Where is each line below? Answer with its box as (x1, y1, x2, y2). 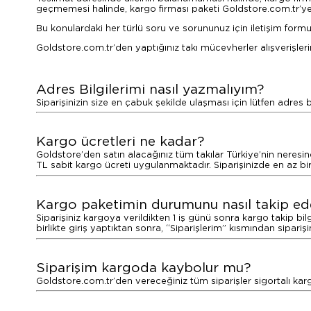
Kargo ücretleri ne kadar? (36, 133, 204, 150)
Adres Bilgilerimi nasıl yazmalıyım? (36, 81, 264, 97)
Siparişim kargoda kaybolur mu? (36, 259, 251, 276)
